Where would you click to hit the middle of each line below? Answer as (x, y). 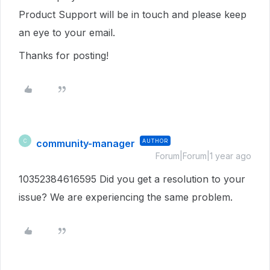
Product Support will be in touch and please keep (133, 14)
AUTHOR (155, 141)
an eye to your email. (68, 33)
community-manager (86, 143)
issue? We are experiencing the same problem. (126, 197)
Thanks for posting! (65, 55)
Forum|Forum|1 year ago (203, 156)
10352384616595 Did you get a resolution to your (132, 179)
